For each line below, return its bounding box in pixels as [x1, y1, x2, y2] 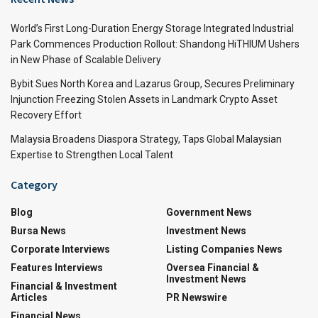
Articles [11, 291, 48, 303]
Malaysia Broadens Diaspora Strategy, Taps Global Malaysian [11, 133, 282, 145]
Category [11, 177, 57, 192]
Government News [166, 206, 252, 218]
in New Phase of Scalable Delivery [11, 53, 161, 65]
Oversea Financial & [166, 261, 259, 273]
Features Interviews [11, 261, 103, 273]
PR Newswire [166, 291, 227, 303]
